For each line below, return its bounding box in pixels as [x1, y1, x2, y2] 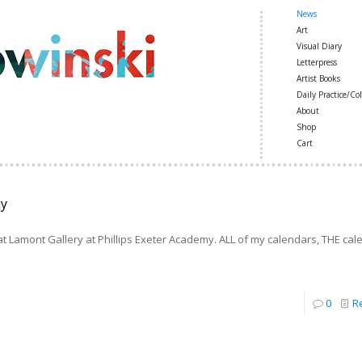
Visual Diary [297, 40, 342, 52]
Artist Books [297, 73, 340, 84]
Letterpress [297, 57, 337, 68]
